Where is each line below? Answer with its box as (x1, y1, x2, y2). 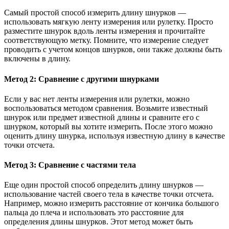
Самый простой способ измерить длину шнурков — (4, 8, 186, 17)
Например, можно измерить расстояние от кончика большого (4, 199, 219, 208)
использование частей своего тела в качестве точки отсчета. (4, 190, 214, 199)
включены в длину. (4, 54, 71, 63)
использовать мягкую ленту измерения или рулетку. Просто (4, 17, 213, 27)
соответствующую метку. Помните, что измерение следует (4, 36, 209, 45)
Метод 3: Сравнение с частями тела (4, 161, 136, 170)
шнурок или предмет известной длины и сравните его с (4, 112, 199, 122)
